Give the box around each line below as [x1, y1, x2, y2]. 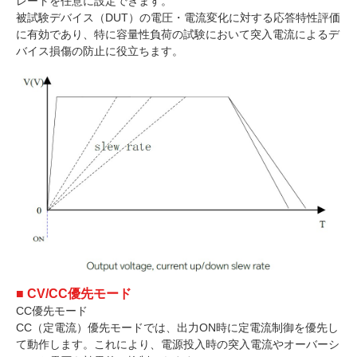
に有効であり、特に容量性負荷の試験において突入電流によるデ [16, 28, 339, 41]
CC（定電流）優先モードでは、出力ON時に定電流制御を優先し [16, 320, 339, 334]
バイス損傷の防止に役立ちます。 [16, 45, 183, 58]
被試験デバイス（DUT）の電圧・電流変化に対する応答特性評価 [16, 11, 340, 25]
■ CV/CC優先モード [16, 286, 131, 300]
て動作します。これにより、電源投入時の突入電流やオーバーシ [16, 337, 339, 351]
